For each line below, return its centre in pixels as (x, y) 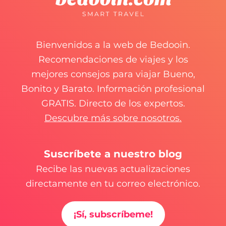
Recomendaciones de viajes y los (113, 60)
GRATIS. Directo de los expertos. (113, 103)
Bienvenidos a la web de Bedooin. (113, 45)
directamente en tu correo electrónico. (113, 184)
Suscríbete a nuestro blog (113, 154)
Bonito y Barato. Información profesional (113, 89)
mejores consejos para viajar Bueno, (113, 74)
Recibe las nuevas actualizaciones (113, 169)
